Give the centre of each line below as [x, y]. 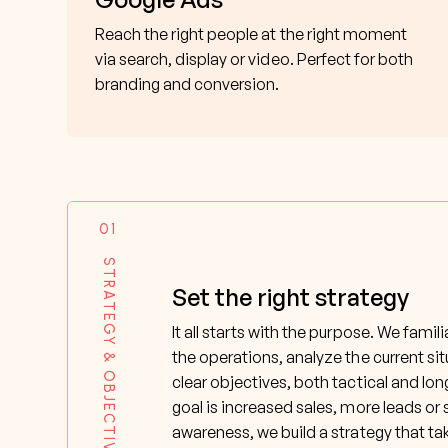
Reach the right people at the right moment [251, 33]
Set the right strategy [291, 296]
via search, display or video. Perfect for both [254, 58]
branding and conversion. [187, 83]
